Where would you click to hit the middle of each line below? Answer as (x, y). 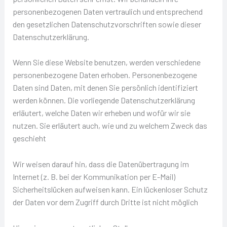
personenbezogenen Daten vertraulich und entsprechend (107, 11)
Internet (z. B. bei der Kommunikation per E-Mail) (94, 177)
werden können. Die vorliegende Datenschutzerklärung (104, 100)
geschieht (29, 138)
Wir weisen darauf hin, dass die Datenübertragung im (101, 164)
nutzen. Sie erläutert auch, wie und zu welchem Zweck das (110, 126)
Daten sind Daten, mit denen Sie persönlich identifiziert (105, 88)
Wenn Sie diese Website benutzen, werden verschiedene (106, 62)
